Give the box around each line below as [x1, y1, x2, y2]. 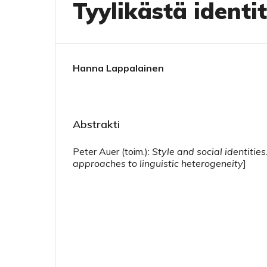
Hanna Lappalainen [73, 62, 164, 74]
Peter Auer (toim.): [73, 145, 152, 157]
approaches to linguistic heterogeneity [73, 157, 243, 169]
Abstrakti [73, 117, 120, 131]
